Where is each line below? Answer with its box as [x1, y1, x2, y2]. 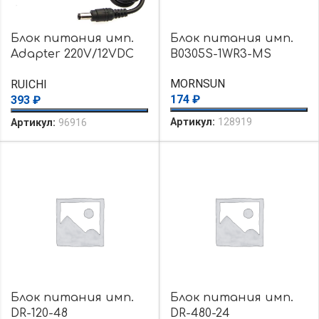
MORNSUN [170, 77, 226, 91]
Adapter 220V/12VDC [11, 48, 135, 61]
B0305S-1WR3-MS [170, 48, 272, 61]
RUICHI [11, 78, 48, 92]
